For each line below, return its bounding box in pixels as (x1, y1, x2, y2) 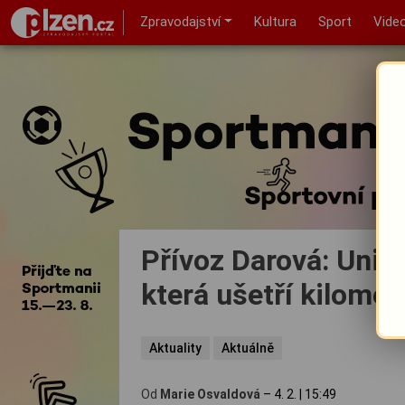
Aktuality (149, 340, 202, 355)
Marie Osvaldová (160, 386, 260, 401)
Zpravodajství (140, 14, 221, 30)
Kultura (253, 14, 297, 30)
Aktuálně (221, 340, 275, 355)
